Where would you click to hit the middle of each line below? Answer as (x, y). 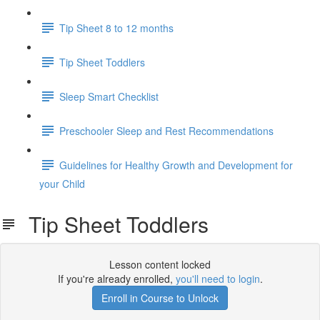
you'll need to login (217, 279)
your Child (62, 184)
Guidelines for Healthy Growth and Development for (176, 165)
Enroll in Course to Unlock (160, 298)
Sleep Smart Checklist (109, 96)
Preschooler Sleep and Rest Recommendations (166, 130)
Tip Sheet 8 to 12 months (116, 27)
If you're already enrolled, (116, 279)
